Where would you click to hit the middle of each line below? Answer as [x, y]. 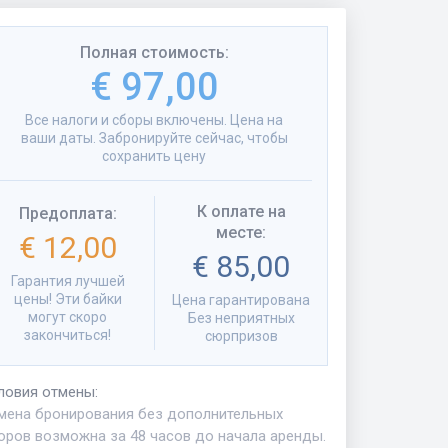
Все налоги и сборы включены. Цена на [154, 120]
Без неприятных [241, 318]
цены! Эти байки [67, 298]
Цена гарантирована [241, 300]
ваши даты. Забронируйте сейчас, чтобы [154, 138]
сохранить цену [154, 156]
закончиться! [67, 334]
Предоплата [65, 213]
